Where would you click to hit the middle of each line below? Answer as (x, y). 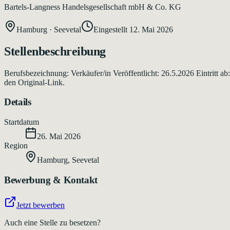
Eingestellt (111, 29)
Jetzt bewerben (41, 205)
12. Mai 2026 (151, 29)
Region (16, 146)
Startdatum (22, 122)
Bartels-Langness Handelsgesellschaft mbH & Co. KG (93, 7)
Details (18, 102)
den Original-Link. (34, 82)
